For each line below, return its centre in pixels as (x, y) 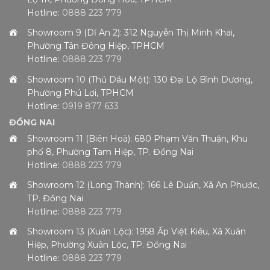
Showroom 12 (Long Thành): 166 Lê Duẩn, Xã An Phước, (143, 185)
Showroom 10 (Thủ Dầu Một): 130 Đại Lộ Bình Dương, (140, 79)
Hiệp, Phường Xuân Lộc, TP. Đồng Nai (107, 245)
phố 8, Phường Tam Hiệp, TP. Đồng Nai (110, 152)
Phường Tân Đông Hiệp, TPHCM (96, 46)
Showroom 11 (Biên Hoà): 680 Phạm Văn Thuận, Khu (137, 139)
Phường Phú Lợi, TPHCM (80, 93)
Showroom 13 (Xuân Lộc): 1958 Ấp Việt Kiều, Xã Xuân (137, 232)
